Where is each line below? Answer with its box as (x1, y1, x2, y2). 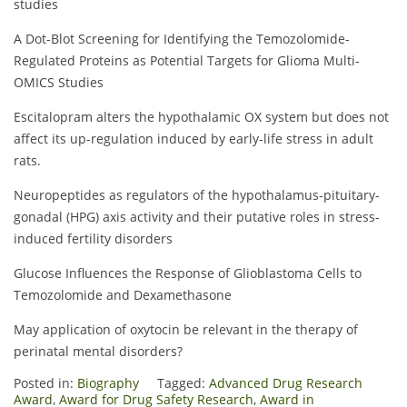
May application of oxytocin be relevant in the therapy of (14, 321, 358, 339)
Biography (77, 374, 139, 392)
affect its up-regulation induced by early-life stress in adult (14, 130, 373, 148)
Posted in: (14, 374, 77, 392)
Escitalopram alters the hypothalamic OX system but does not (14, 108, 389, 126)
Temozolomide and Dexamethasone (14, 286, 232, 304)
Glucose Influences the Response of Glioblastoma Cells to (14, 264, 362, 283)
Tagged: (157, 374, 209, 392)
